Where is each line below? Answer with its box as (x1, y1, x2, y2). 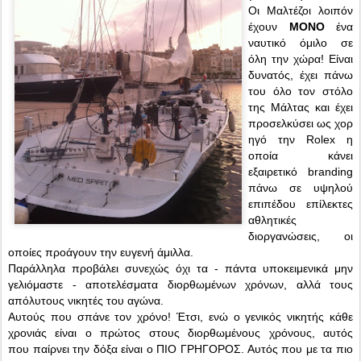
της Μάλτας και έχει (248, 101, 353, 114)
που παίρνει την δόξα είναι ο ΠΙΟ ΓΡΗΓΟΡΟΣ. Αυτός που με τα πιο (8, 342, 353, 355)
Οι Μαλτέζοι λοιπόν (248, 4, 353, 17)
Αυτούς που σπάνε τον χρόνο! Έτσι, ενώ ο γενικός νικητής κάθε (8, 310, 353, 323)
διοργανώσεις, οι (248, 230, 353, 243)
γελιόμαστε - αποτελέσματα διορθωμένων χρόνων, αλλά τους (8, 278, 353, 291)
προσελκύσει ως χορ (248, 117, 353, 130)
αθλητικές (248, 214, 297, 226)
